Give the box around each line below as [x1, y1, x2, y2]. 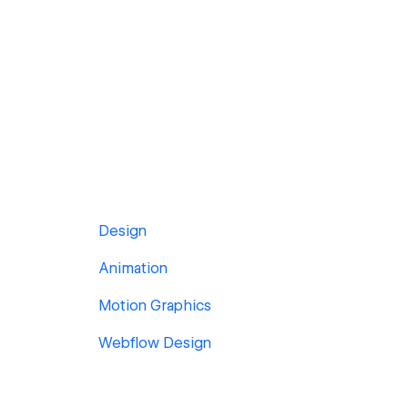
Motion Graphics [98, 297, 211, 314]
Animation [98, 260, 168, 277]
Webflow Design [98, 334, 211, 352]
